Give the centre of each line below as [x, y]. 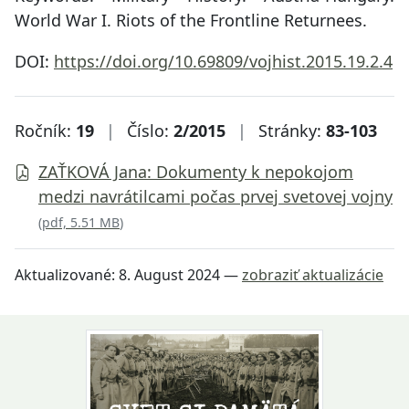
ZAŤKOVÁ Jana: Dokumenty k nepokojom [196, 172]
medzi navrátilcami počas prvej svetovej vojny [215, 197]
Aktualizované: [67, 275]
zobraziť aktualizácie [313, 275]
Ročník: [45, 131]
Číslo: [150, 131]
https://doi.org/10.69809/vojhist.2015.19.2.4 [223, 62]
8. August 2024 [169, 275]
